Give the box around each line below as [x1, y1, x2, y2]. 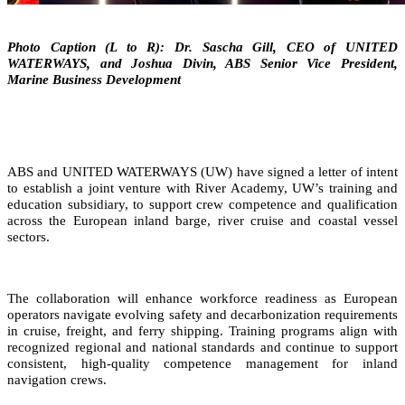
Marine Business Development [7, 71, 181, 87]
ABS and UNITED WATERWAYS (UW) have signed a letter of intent [7, 164, 398, 179]
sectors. [7, 229, 50, 244]
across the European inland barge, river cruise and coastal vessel [7, 212, 398, 228]
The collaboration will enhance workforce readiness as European [7, 290, 398, 306]
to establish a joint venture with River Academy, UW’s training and [7, 180, 398, 195]
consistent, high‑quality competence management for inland [7, 355, 398, 371]
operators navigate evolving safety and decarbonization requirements [7, 306, 398, 322]
